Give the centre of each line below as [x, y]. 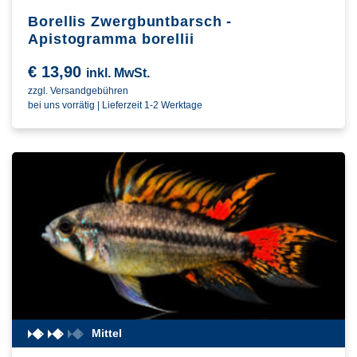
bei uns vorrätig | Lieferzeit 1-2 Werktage [115, 106]
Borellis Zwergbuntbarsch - [130, 22]
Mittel [106, 333]
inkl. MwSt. [118, 73]
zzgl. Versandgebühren [78, 91]
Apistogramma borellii [111, 39]
